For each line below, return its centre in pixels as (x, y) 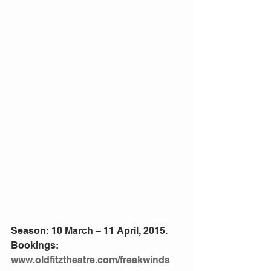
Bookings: (36, 245)
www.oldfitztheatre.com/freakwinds (90, 260)
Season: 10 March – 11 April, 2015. (90, 230)
